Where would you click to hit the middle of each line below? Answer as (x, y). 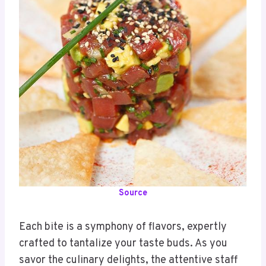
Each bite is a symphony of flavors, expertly (123, 227)
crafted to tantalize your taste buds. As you (123, 244)
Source (133, 194)
